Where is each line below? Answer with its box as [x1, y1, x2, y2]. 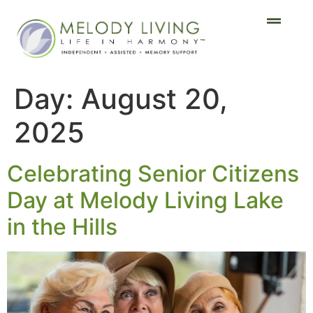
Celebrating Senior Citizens [7, 159, 299, 187]
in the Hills [7, 212, 117, 240]
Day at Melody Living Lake [7, 186, 284, 214]
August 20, [81, 81, 228, 116]
